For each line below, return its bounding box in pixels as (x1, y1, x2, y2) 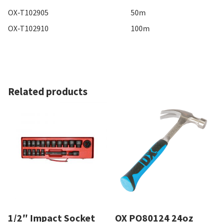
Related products (8, 85, 88, 99)
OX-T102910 (8, 23, 49, 34)
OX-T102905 (8, 7, 49, 18)
